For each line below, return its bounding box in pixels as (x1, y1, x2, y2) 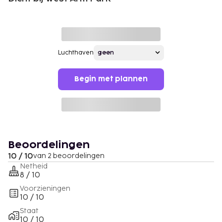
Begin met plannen (74, 75, 148, 82)
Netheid (20, 162, 48, 170)
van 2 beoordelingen (33, 151, 105, 160)
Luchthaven (58, 49, 94, 56)
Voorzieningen (20, 184, 70, 193)
